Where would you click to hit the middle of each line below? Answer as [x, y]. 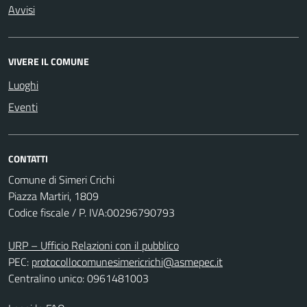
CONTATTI [28, 158]
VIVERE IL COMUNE [49, 61]
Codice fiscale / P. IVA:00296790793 [91, 212]
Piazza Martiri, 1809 [53, 196]
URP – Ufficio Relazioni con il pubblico [94, 245]
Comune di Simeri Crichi [61, 179]
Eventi [23, 107]
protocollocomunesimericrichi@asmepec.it [127, 261]
